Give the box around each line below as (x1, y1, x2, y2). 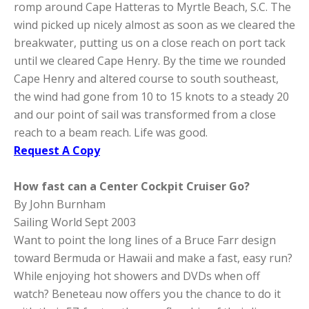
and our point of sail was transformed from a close (14, 106, 276, 122)
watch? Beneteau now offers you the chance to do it (14, 286, 281, 301)
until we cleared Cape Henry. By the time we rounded (14, 52, 286, 68)
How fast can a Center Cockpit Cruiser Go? (14, 178, 250, 194)
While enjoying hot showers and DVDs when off (14, 268, 260, 283)
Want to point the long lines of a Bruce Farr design (14, 232, 276, 248)
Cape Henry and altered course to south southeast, (14, 70, 279, 86)
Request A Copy (14, 142, 100, 158)
